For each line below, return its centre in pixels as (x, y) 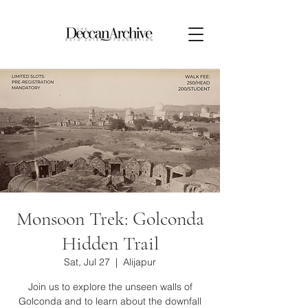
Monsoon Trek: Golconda (110, 219)
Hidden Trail (110, 243)
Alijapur (140, 262)
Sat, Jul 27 (87, 262)
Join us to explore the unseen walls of (110, 287)
